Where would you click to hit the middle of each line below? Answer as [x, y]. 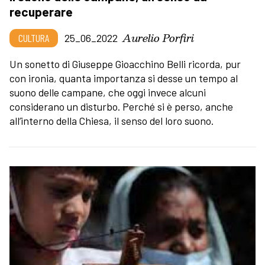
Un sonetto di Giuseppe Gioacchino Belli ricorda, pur [125, 64]
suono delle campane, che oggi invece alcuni [108, 92]
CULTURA [34, 38]
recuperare [41, 11]
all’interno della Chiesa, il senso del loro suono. [112, 120]
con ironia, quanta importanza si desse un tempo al [124, 78]
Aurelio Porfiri [158, 37]
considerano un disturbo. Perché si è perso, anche [121, 106]
